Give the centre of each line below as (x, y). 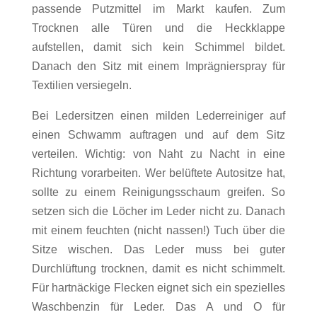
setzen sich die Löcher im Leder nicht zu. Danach (158, 212)
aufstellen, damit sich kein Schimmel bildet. (158, 47)
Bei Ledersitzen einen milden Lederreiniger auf (158, 116)
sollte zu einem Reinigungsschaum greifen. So (158, 192)
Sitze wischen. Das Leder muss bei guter (158, 250)
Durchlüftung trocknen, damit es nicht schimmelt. (158, 269)
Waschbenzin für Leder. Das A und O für (158, 307)
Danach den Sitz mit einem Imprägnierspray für (158, 67)
